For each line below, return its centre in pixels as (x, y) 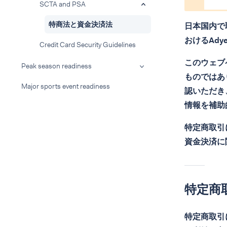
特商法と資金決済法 (81, 24)
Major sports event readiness (66, 86)
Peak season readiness (56, 66)
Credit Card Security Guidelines (88, 45)
